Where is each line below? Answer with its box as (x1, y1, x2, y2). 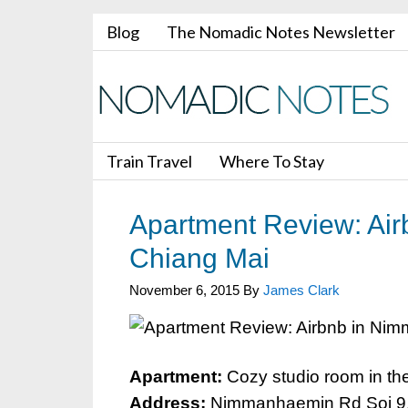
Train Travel (107, 151, 192, 171)
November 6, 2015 (129, 282, 240, 298)
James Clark (263, 282, 340, 298)
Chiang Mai (129, 243, 270, 273)
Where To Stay (219, 151, 324, 171)
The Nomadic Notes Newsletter (167, 22, 395, 42)
